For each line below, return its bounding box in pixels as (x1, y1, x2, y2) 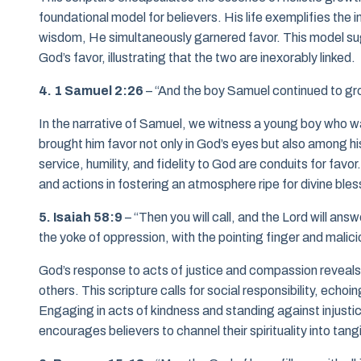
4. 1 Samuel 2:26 (39, 84, 143, 98)
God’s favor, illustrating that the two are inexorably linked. (39, 51, 355, 65)
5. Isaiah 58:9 (39, 210, 122, 225)
